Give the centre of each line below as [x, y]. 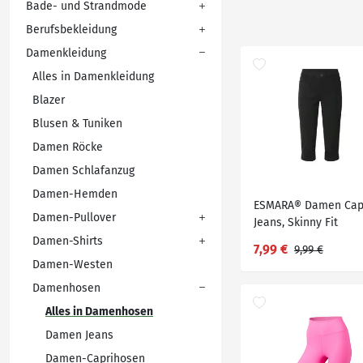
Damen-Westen [73, 265]
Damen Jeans [79, 335]
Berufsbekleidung [71, 30]
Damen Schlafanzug [83, 171]
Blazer [49, 100]
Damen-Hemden [75, 194]
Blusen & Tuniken [77, 124]
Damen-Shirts [68, 241]
